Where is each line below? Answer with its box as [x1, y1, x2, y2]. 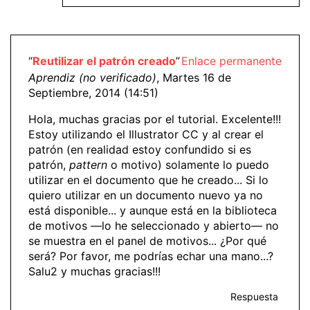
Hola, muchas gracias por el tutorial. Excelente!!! [28, 112, 281, 127]
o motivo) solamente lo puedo [107, 158, 269, 172]
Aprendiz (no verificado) [28, 71, 156, 85]
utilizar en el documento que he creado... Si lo [28, 173, 268, 188]
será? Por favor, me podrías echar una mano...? [28, 249, 273, 264]
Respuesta [230, 291, 278, 303]
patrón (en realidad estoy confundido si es [28, 143, 251, 157]
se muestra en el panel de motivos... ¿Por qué [28, 234, 266, 248]
